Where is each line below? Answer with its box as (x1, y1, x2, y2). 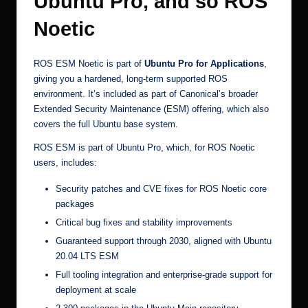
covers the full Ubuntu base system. (34, 118, 178, 129)
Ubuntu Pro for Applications (144, 58, 264, 69)
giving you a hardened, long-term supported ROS (34, 73, 228, 84)
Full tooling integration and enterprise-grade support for (56, 269, 272, 280)
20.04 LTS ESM (56, 251, 119, 262)
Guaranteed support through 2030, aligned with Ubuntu (56, 236, 272, 247)
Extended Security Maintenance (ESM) (34, 103, 189, 114)
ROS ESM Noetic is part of (34, 58, 144, 69)
